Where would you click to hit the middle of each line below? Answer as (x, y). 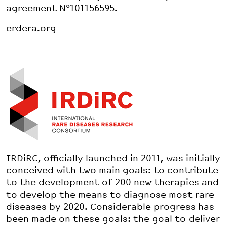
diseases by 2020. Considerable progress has (110, 207)
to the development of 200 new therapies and (112, 183)
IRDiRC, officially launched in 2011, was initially (113, 158)
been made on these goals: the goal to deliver (113, 219)
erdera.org (31, 29)
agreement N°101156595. (62, 8)
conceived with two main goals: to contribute (112, 171)
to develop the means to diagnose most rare (110, 195)
